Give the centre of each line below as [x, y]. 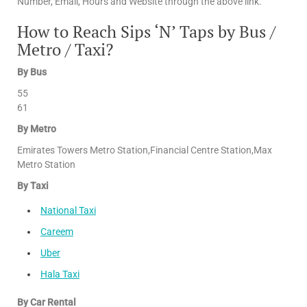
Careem [57, 232]
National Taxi [68, 211]
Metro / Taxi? [65, 50]
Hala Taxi [60, 274]
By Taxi [33, 186]
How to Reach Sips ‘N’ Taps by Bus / [146, 32]
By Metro [37, 129]
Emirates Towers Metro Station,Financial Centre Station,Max [145, 150]
